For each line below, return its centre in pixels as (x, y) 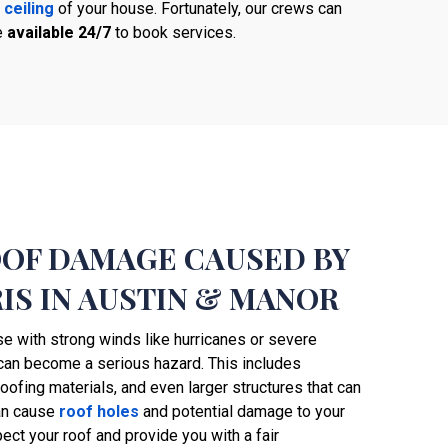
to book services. (173, 32)
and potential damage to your (242, 412)
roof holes (99, 412)
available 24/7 (59, 32)
